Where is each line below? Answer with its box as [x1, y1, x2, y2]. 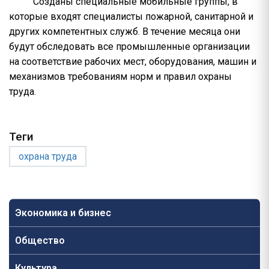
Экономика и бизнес [15, 207, 111, 219]
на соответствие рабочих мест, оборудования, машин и [9, 56, 256, 67]
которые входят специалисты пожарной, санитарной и [9, 11, 253, 22]
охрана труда [19, 151, 77, 162]
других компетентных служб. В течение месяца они [9, 26, 240, 37]
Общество [15, 235, 65, 246]
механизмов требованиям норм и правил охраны [9, 71, 232, 82]
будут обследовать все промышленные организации [9, 41, 250, 52]
